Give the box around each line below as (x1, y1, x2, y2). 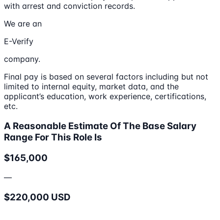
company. (4, 54, 40, 64)
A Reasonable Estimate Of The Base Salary (4, 120, 196, 132)
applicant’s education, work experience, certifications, (4, 91, 206, 102)
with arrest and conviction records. (4, 1, 135, 11)
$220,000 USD (4, 192, 71, 203)
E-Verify (4, 36, 33, 47)
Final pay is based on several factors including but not (4, 72, 208, 82)
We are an (4, 19, 42, 29)
